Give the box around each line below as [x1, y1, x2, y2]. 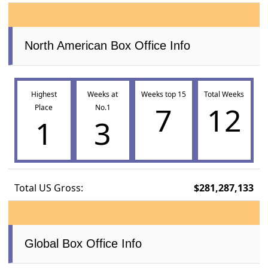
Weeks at [87, 89, 118, 100]
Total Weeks [204, 89, 245, 100]
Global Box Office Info [25, 237, 142, 251]
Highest [31, 89, 57, 100]
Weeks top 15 [141, 89, 186, 100]
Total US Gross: [14, 181, 84, 195]
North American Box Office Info [25, 39, 191, 53]
